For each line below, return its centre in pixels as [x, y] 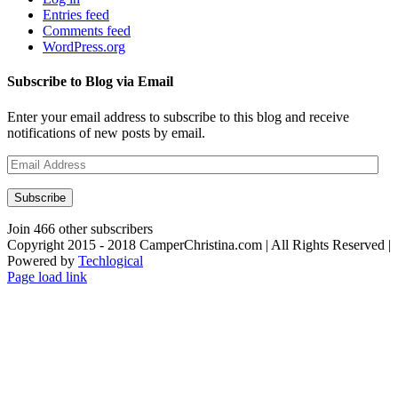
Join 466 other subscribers [80, 228]
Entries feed [76, 15]
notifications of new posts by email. [106, 132]
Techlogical [111, 260]
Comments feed [87, 31]
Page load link [47, 276]
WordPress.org [84, 47]
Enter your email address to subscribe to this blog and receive [178, 116]
